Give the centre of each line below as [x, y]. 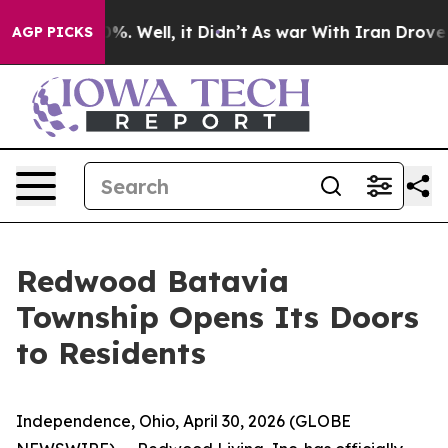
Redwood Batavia [152, 281]
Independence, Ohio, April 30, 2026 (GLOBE [183, 421]
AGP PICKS [52, 32]
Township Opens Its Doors [217, 317]
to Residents [111, 353]
